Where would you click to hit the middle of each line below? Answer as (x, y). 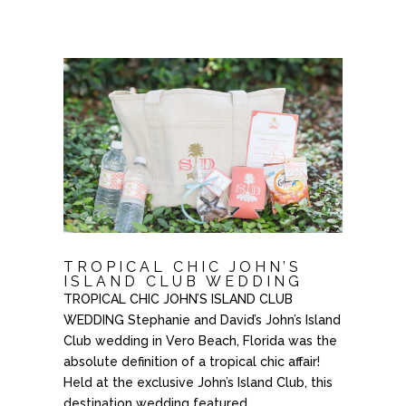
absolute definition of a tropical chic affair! (191, 361)
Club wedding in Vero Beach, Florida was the (200, 340)
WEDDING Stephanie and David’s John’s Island (202, 319)
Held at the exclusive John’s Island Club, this (198, 382)
